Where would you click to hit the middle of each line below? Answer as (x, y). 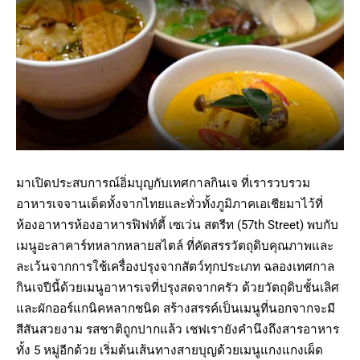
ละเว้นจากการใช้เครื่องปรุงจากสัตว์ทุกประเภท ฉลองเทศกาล (175, 267)
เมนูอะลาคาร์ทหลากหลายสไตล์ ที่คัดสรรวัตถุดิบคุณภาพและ (175, 246)
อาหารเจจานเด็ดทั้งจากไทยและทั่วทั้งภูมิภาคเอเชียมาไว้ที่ (170, 205)
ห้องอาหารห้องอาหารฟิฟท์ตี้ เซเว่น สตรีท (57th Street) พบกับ (177, 225)
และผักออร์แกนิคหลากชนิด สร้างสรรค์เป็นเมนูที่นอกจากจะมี (176, 309)
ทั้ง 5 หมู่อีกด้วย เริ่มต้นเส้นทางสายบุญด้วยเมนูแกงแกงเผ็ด (170, 351)
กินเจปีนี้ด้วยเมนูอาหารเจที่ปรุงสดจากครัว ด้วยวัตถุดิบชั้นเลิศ (178, 288)
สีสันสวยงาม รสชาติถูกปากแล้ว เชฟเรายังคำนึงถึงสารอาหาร (178, 330)
